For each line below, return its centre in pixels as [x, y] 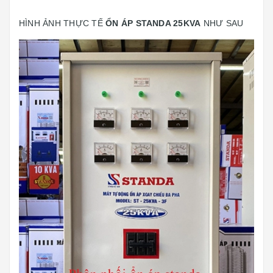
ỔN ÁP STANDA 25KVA [153, 23]
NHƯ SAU [222, 23]
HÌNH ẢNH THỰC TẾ [62, 23]
